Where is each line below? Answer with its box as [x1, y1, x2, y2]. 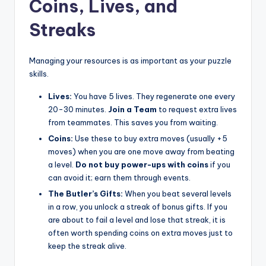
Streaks [29, 18, 96, 41]
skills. [29, 68, 49, 78]
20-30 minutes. [48, 104, 108, 114]
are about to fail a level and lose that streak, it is [48, 215, 226, 225]
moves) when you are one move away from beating [48, 147, 235, 157]
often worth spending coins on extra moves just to [48, 228, 233, 238]
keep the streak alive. [48, 241, 126, 251]
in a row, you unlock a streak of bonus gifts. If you [48, 202, 227, 212]
